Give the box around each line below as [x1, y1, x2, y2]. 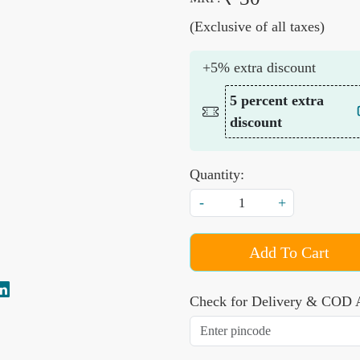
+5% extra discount [202, 59, 316, 76]
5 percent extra [230, 92, 324, 109]
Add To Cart [249, 243, 330, 262]
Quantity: [190, 166, 244, 183]
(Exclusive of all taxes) [190, 18, 325, 35]
